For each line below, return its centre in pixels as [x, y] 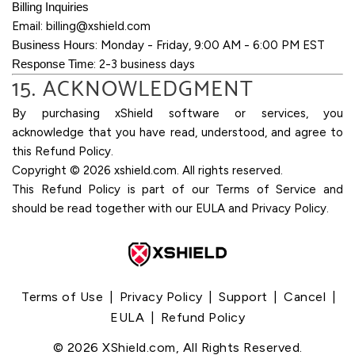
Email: [29, 26]
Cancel [305, 297]
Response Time [53, 63]
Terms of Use [62, 297]
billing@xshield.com [98, 26]
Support [243, 297]
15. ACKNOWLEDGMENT [133, 89]
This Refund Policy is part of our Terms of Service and [177, 189]
